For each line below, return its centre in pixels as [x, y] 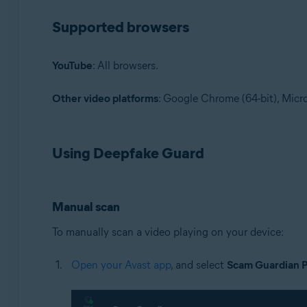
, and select [198, 265]
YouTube [72, 66]
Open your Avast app [121, 265]
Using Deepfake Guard [128, 153]
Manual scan [86, 207]
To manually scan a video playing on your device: [168, 232]
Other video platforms [105, 99]
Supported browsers [120, 27]
